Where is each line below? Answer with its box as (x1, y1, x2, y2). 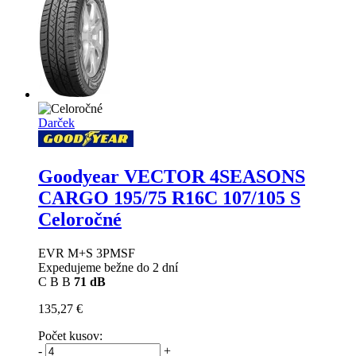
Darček (38, 116, 75, 130)
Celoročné (38, 209, 122, 230)
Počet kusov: (38, 329, 103, 343)
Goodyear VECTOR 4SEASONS (38, 166, 305, 188)
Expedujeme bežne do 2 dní (38, 261, 178, 275)
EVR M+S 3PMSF (38, 246, 135, 261)
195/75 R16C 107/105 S (114, 188, 300, 209)
